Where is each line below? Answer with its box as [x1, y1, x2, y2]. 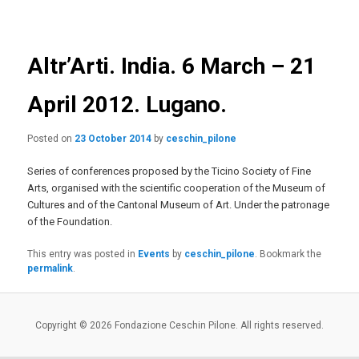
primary [12, 4, 47, 17]
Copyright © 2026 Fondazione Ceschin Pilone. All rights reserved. [35, 319, 324, 331]
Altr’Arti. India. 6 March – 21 [27, 53, 317, 80]
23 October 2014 [75, 132, 152, 144]
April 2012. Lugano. [27, 91, 228, 119]
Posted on [27, 132, 75, 144]
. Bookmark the [255, 248, 322, 260]
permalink [27, 263, 74, 275]
